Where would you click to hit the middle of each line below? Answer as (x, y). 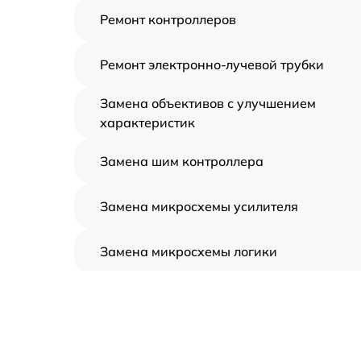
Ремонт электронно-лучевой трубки (212, 65)
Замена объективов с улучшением (208, 104)
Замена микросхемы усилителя (199, 207)
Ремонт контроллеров (168, 20)
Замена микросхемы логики (189, 252)
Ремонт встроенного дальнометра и (212, 336)
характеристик (147, 123)
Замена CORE (143, 297)
